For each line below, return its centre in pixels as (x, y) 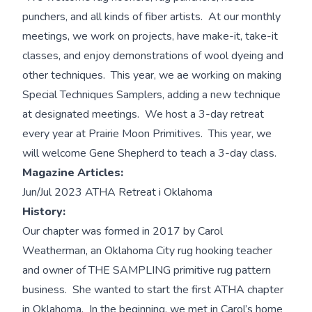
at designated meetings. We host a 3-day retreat (143, 115)
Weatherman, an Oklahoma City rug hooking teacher (147, 251)
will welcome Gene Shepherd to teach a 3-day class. (149, 154)
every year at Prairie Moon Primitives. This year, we (147, 134)
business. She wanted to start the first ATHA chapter (153, 290)
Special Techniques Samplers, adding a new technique (151, 95)
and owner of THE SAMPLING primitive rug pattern (147, 271)
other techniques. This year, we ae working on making (152, 76)
